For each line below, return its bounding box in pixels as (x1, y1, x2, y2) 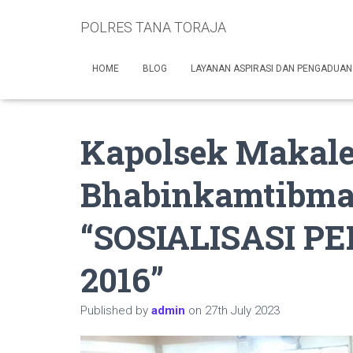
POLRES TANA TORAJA (80, 19, 226, 35)
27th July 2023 (205, 303, 280, 318)
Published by (80, 303, 151, 318)
